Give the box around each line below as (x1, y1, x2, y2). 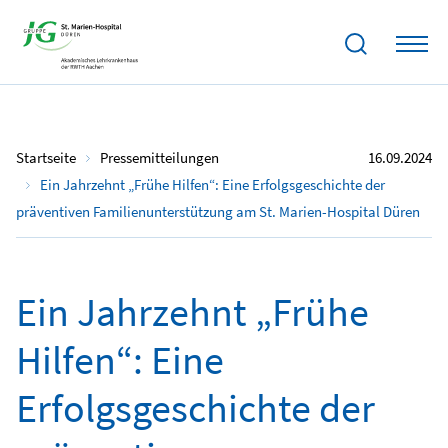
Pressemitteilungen (100, 148, 219, 167)
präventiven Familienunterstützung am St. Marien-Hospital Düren (16, 202, 420, 221)
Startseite (16, 148, 76, 167)
